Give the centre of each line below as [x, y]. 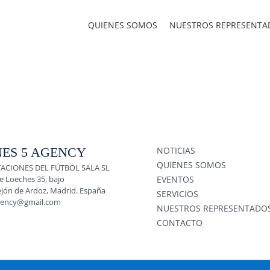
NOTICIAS [176, 150]
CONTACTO [180, 223]
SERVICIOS [177, 194]
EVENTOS [175, 179]
